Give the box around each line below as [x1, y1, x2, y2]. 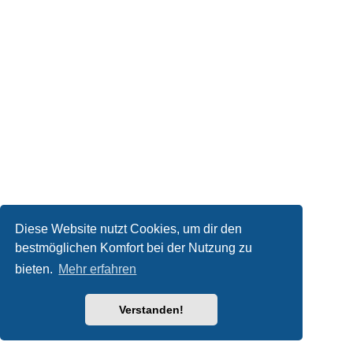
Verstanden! [119, 303, 184, 317]
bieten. [15, 262, 57, 277]
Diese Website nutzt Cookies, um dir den [15, 221, 243, 236]
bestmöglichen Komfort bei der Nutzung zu [15, 240, 253, 255]
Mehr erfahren [58, 262, 137, 277]
